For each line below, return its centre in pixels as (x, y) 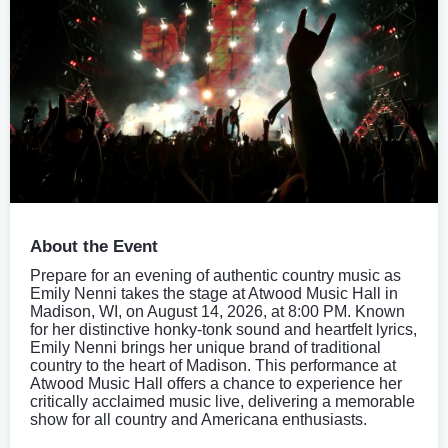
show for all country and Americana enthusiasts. (198, 419)
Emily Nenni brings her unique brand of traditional (205, 347)
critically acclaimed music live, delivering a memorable (222, 401)
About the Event (94, 246)
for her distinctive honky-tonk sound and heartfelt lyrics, (223, 329)
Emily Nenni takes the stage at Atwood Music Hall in (214, 293)
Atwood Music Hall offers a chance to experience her (216, 383)
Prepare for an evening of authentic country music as (215, 275)
